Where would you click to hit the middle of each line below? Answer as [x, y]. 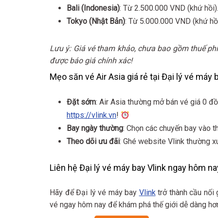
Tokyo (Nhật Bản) [96, 21]
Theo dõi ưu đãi [93, 141]
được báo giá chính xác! [91, 61]
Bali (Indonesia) [93, 8]
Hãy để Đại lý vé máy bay [94, 192]
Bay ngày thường [95, 128]
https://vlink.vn [91, 115]
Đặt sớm [81, 102]
